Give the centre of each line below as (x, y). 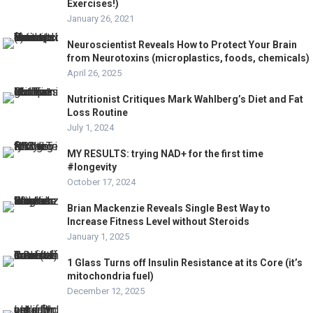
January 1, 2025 (99, 237)
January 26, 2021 (101, 19)
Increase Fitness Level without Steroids (159, 222)
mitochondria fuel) (111, 276)
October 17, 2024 (102, 182)
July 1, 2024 (91, 128)
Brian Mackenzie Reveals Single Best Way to (169, 209)
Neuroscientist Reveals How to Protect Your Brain (182, 45)
